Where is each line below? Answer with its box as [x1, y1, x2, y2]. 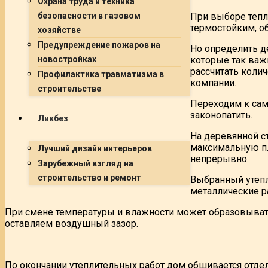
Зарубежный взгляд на [38, 159, 133, 168]
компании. [190, 77, 236, 89]
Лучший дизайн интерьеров [38, 144, 152, 153]
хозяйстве [38, 25, 81, 35]
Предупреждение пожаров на [38, 40, 160, 50]
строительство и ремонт [38, 173, 141, 182]
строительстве [38, 84, 101, 93]
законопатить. [190, 109, 252, 121]
